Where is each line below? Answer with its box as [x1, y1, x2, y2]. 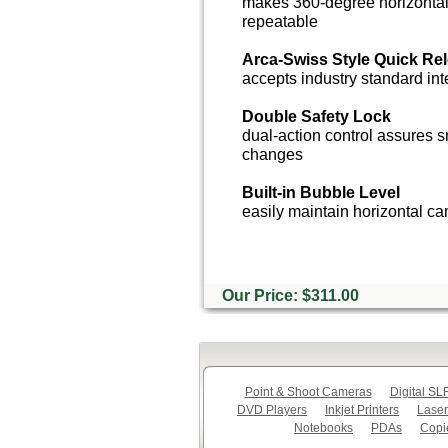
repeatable [242, 11, 318, 30]
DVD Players [237, 403, 307, 417]
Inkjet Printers [325, 403, 399, 417]
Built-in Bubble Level [242, 182, 400, 201]
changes [242, 144, 303, 163]
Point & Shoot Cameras [244, 385, 372, 399]
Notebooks [294, 421, 353, 435]
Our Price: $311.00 [218, 287, 359, 304]
